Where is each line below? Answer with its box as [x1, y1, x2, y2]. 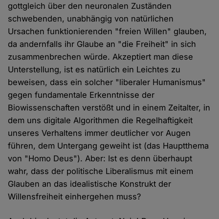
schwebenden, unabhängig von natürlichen [8, 14, 174, 24]
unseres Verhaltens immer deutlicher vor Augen [8, 128, 191, 138]
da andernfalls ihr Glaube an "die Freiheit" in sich [8, 39, 197, 49]
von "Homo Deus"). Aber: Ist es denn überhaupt [8, 153, 193, 164]
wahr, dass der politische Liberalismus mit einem [8, 166, 194, 176]
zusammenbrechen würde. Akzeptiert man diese [8, 52, 194, 62]
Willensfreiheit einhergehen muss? [8, 192, 141, 202]
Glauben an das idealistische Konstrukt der [8, 179, 172, 189]
